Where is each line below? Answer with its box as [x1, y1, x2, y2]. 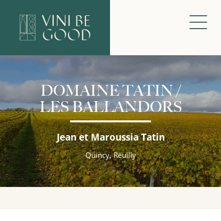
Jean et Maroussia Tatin [56, 131, 165, 144]
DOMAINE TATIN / [40, 81, 181, 100]
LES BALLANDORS [39, 98, 182, 116]
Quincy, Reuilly [85, 150, 136, 160]
